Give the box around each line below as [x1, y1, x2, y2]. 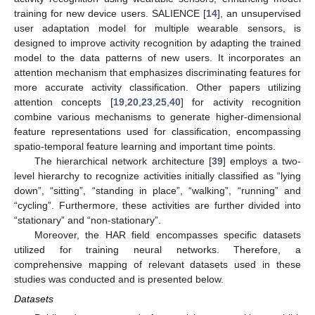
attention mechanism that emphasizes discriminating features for [14, 66, 301, 78]
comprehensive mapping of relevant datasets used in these [14, 258, 301, 270]
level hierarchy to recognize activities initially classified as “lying [14, 169, 301, 181]
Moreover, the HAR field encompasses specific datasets [34, 229, 301, 240]
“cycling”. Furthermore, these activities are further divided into [14, 199, 301, 211]
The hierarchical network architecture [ [34, 155, 212, 167]
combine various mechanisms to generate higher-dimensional [14, 110, 301, 122]
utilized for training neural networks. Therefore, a [14, 243, 301, 255]
